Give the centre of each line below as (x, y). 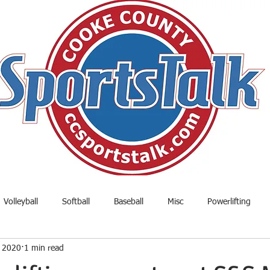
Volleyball (21, 202)
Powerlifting (229, 202)
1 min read (44, 248)
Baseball (129, 202)
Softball (76, 202)
